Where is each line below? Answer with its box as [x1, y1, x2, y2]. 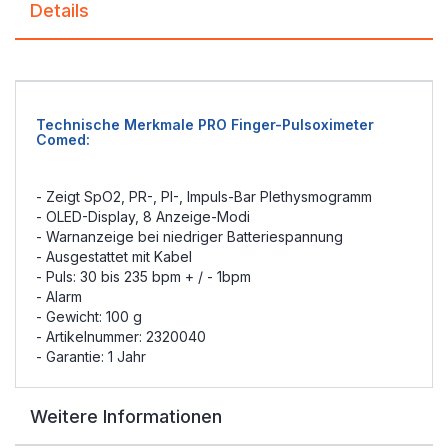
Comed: [36, 131, 90, 148]
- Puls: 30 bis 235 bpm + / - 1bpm [36, 268, 251, 285]
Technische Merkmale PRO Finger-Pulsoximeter [36, 116, 374, 133]
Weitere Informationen [30, 406, 222, 427]
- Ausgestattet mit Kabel [36, 248, 192, 265]
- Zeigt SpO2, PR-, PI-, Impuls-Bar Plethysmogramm [36, 188, 372, 205]
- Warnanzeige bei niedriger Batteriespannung [36, 228, 343, 245]
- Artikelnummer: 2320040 [36, 328, 206, 345]
